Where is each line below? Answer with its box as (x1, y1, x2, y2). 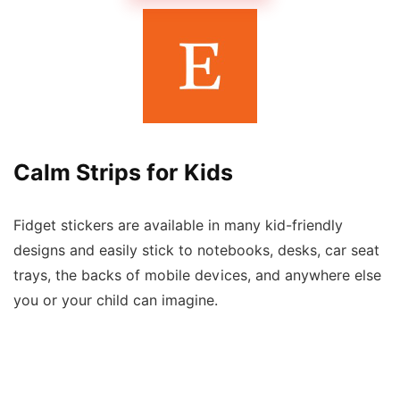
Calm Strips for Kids (13, 158, 233, 186)
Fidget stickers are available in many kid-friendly (13, 216, 343, 234)
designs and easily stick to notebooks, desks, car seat (13, 241, 379, 259)
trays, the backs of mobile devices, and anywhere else (13, 266, 381, 284)
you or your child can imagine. (13, 291, 218, 309)
